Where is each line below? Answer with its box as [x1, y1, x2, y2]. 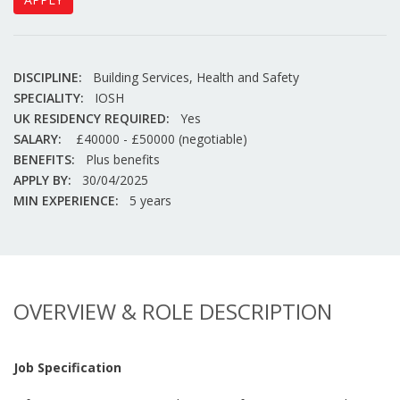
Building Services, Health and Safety [93, 69, 299, 86]
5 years [129, 192, 171, 209]
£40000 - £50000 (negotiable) [72, 130, 247, 147]
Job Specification [13, 359, 121, 376]
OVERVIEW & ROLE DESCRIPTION [13, 296, 332, 326]
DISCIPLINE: [13, 69, 82, 86]
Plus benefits [86, 151, 160, 168]
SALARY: [13, 130, 62, 147]
